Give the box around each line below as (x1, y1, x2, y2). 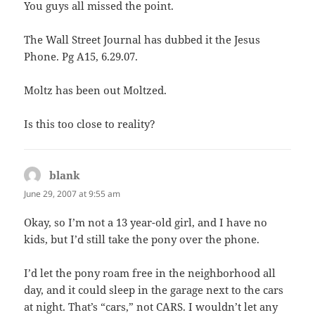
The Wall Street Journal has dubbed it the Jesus (24, 32, 261, 46)
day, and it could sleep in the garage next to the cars (24, 282, 284, 297)
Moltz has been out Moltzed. (24, 82, 167, 97)
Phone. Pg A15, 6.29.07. (24, 49, 139, 63)
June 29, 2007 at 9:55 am (24, 187, 121, 200)
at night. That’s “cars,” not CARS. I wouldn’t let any (24, 299, 278, 314)
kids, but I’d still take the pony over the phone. (24, 231, 260, 246)
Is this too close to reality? (24, 116, 156, 131)
